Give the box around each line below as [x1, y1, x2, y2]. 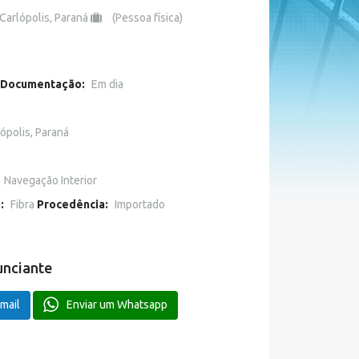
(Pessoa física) [111, 11, 183, 24]
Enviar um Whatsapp [66, 298, 167, 311]
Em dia [91, 78, 123, 91]
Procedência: [36, 198, 108, 211]
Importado [114, 198, 165, 211]
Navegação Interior [3, 174, 97, 187]
